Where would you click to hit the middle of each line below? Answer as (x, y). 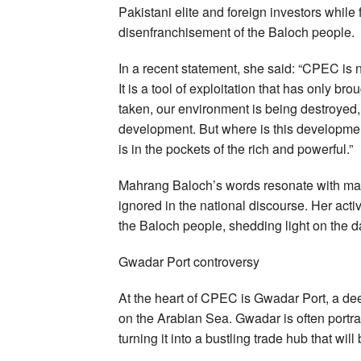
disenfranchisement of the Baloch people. (237, 31)
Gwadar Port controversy (189, 261)
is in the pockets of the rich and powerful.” (236, 148)
